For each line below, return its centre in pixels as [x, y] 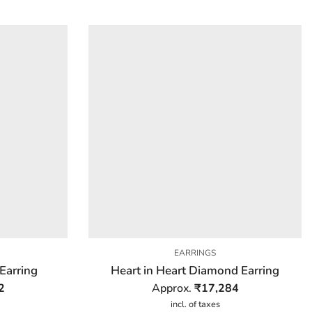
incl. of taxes [195, 304]
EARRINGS [195, 252]
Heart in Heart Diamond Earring [195, 270]
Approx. [173, 288]
